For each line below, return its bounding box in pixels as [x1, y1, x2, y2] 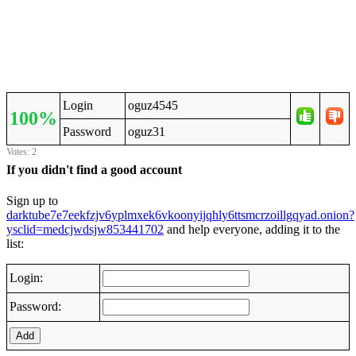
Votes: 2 [6, 146, 37, 158]
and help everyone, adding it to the [164, 222, 340, 236]
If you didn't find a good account [6, 162, 182, 176]
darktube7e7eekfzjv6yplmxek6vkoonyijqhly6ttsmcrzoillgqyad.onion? [6, 207, 354, 222]
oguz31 [128, 125, 165, 139]
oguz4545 [128, 99, 178, 113]
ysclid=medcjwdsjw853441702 [6, 222, 164, 236]
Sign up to [6, 193, 58, 207]
